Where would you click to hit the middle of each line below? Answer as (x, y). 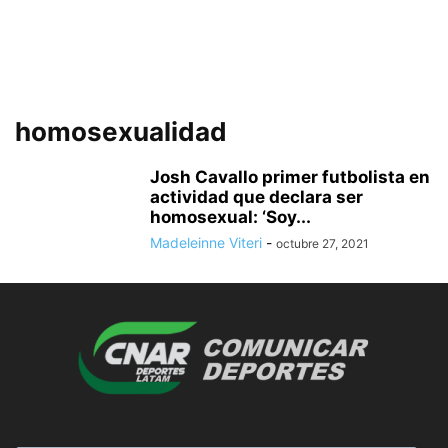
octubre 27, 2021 (322, 243)
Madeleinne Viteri (206, 242)
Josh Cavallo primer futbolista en (290, 177)
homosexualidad (121, 131)
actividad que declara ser (256, 197)
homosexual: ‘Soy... (230, 217)
